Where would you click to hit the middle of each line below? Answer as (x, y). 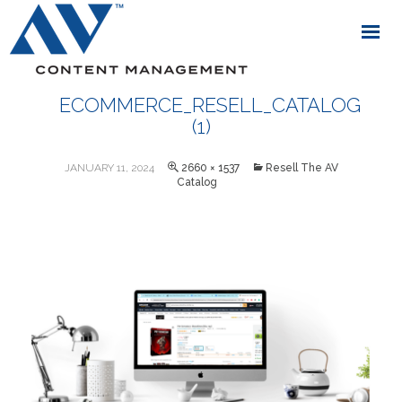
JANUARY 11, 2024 (109, 168)
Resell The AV (301, 168)
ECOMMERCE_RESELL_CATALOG (210, 105)
